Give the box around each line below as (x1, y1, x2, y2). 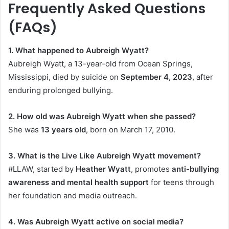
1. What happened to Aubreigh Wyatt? (8, 45, 149, 55)
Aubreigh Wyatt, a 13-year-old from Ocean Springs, (8, 58, 193, 68)
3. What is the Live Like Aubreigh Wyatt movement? (8, 150, 201, 161)
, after (192, 72, 213, 82)
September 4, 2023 (121, 72, 192, 82)
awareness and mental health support (8, 177, 149, 187)
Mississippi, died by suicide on (8, 72, 121, 82)
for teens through (149, 177, 214, 187)
